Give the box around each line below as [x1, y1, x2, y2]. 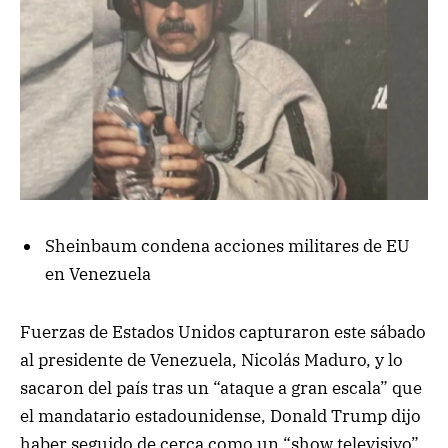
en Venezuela [45, 262, 151, 285]
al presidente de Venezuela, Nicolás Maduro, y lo [20, 349, 403, 372]
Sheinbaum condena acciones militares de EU [45, 234, 410, 257]
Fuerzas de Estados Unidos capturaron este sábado [20, 321, 426, 344]
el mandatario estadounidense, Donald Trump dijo [20, 405, 421, 428]
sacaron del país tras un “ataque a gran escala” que [20, 377, 422, 400]
